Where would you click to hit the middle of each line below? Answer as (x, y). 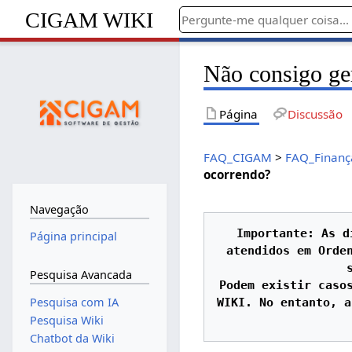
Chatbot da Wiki (72, 338)
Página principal (73, 236)
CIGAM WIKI (90, 20)
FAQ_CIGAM (238, 157)
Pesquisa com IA (74, 302)
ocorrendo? (237, 174)
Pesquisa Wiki (66, 320)
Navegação (59, 209)
